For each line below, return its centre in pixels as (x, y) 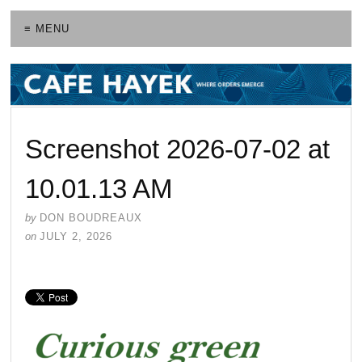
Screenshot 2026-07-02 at (178, 149)
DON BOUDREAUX (91, 217)
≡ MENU (47, 29)
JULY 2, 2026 (76, 236)
